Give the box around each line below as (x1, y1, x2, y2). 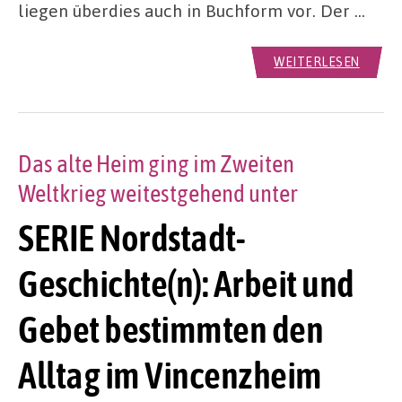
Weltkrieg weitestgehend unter (18, 179, 298, 208)
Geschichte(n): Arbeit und (18, 262, 354, 306)
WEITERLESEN (274, 54, 360, 69)
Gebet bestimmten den (18, 308, 323, 352)
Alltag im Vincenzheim (18, 354, 322, 398)
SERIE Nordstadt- (18, 216, 245, 260)
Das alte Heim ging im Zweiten (18, 150, 294, 179)
